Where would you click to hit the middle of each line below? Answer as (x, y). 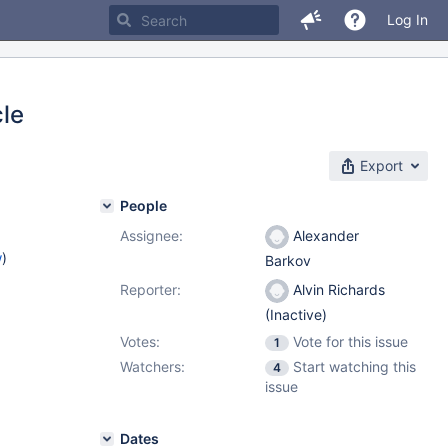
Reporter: (150, 289)
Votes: (140, 341)
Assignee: (151, 235)
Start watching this (354, 366)
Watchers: (152, 366)
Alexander (324, 235)
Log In (407, 19)
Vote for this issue (350, 341)
